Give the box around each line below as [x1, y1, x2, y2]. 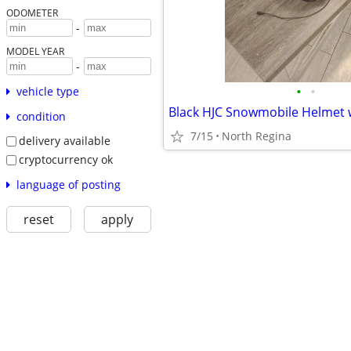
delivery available [18, 133, 110, 149]
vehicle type [16, 84, 79, 100]
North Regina [222, 128, 291, 143]
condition [16, 109, 66, 125]
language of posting [16, 176, 121, 192]
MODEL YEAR [5, 45, 64, 58]
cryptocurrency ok [18, 151, 113, 167]
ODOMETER [5, 6, 58, 20]
